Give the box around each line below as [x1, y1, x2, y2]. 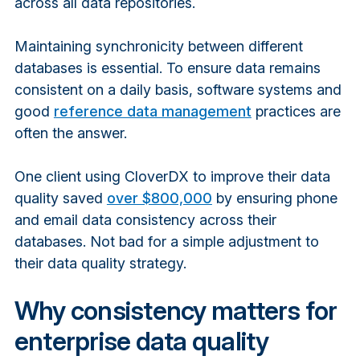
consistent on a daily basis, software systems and [14, 80, 342, 98]
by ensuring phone [211, 189, 337, 207]
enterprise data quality [14, 325, 269, 357]
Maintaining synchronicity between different [14, 37, 303, 55]
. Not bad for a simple [82, 232, 228, 250]
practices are [251, 102, 341, 120]
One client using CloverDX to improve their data [14, 167, 330, 185]
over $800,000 [106, 189, 212, 207]
